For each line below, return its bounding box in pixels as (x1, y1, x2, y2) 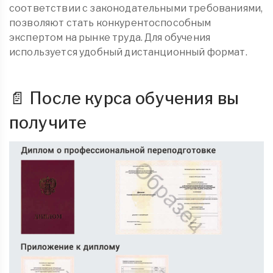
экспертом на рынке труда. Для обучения (9, 31, 211, 43)
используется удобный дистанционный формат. (9, 46, 247, 58)
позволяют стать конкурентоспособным (9, 16, 211, 29)
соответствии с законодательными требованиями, (9, 2, 263, 14)
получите (9, 112, 87, 133)
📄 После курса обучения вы (9, 88, 239, 108)
